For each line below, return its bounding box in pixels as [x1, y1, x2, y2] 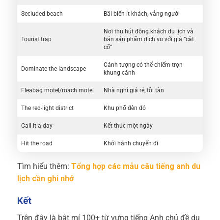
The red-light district [21, 105, 75, 112]
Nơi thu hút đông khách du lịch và [104, 28, 193, 35]
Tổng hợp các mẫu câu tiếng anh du [71, 162, 200, 171]
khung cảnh [104, 69, 135, 77]
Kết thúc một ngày [104, 122, 153, 130]
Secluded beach [21, 10, 63, 18]
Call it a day [21, 122, 53, 130]
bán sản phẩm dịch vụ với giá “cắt [104, 36, 194, 43]
